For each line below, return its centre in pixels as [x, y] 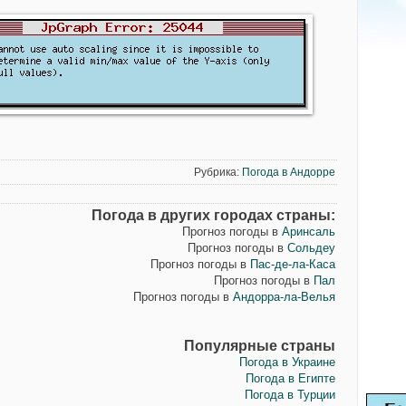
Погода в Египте [290, 378]
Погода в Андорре [288, 172]
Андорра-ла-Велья [284, 297]
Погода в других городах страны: [213, 215]
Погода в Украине [287, 362]
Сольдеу [311, 248]
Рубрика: [217, 172]
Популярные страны [259, 346]
